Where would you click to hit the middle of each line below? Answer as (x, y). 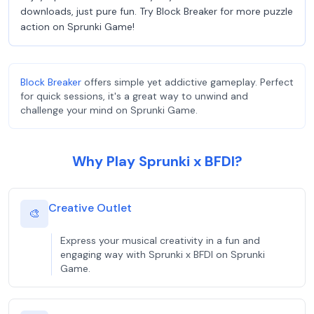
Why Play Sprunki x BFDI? (157, 161)
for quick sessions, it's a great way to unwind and (134, 96)
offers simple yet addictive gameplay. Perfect (187, 82)
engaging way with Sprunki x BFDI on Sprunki (163, 254)
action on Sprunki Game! (77, 27)
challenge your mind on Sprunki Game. (109, 110)
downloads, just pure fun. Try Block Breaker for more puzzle (157, 11)
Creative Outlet (90, 208)
